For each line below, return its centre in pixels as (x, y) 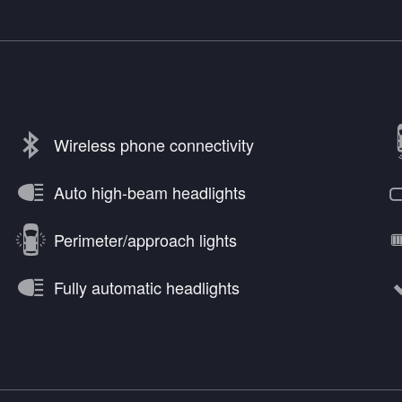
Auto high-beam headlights (150, 192)
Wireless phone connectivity (154, 145)
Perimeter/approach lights (145, 240)
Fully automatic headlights (147, 288)
